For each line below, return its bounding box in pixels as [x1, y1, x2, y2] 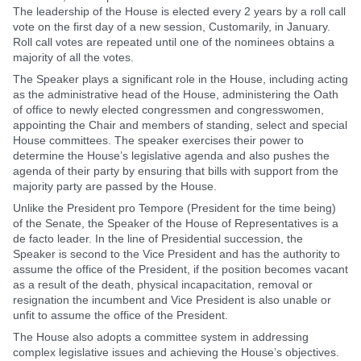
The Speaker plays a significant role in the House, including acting [13, 73, 348, 85]
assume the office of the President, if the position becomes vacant [13, 263, 348, 276]
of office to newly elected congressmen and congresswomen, [13, 103, 324, 116]
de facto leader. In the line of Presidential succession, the [13, 232, 303, 245]
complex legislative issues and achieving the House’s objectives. [13, 346, 339, 359]
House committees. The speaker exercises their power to [13, 134, 304, 147]
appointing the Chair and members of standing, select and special [13, 118, 347, 131]
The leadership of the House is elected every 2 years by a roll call [13, 5, 346, 18]
